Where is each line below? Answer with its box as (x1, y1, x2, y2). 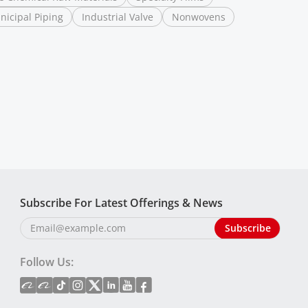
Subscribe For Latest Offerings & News (19, 195, 223, 210)
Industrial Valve (82, 10, 153, 23)
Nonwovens (172, 10, 225, 23)
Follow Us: (19, 254, 74, 269)
